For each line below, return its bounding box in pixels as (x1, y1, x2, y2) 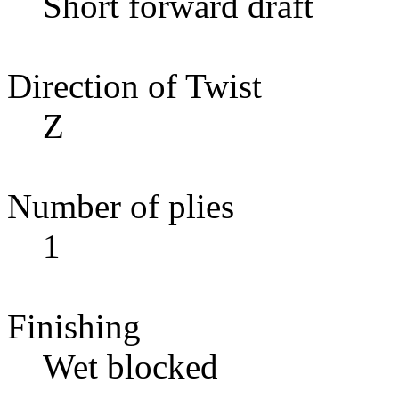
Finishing (7, 306, 141, 346)
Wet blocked (43, 346, 218, 386)
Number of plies (7, 186, 234, 225)
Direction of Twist (7, 66, 262, 105)
